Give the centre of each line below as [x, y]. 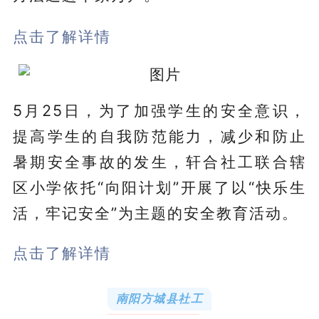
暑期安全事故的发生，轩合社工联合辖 [159, 161]
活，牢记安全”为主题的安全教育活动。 [155, 213]
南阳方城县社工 [159, 298]
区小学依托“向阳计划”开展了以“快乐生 [159, 187]
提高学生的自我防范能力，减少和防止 [159, 136]
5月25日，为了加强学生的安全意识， [159, 110]
